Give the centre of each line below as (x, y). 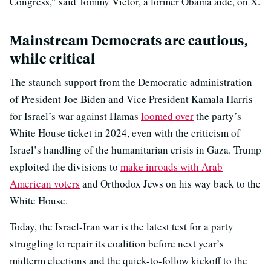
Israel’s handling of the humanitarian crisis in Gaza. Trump (135, 150)
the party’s (217, 116)
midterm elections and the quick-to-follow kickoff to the (129, 261)
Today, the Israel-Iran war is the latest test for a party (122, 227)
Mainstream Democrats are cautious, (129, 41)
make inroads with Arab (171, 167)
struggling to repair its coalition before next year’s (117, 244)
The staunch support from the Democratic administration (131, 82)
